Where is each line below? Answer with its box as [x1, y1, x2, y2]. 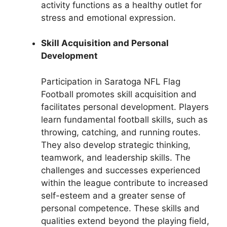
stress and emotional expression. [41, 12, 176, 23]
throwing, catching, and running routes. [41, 127, 201, 137]
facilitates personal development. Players [41, 101, 209, 112]
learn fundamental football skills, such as [41, 114, 208, 125]
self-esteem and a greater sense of [41, 190, 185, 201]
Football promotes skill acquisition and [41, 89, 197, 99]
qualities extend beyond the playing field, [41, 215, 209, 226]
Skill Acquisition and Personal [41, 38, 169, 49]
